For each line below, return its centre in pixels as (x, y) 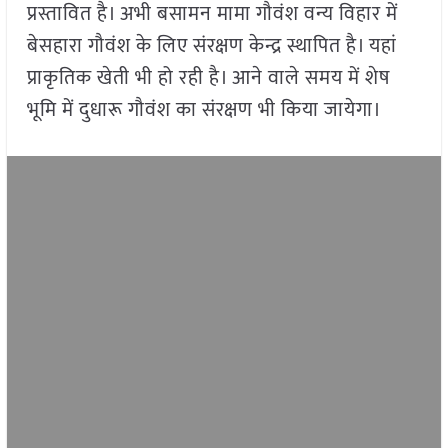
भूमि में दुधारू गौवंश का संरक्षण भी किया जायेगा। (206, 110)
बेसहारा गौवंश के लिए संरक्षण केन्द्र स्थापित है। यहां (211, 46)
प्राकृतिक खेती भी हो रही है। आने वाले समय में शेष (208, 78)
